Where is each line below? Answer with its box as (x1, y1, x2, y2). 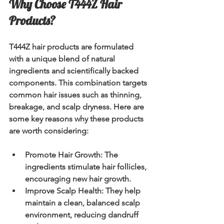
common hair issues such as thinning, (9, 90, 143, 100)
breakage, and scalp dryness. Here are (9, 102, 146, 112)
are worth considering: (9, 126, 88, 136)
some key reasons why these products (9, 114, 145, 124)
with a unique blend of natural (9, 54, 117, 64)
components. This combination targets (9, 78, 149, 88)
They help (103, 186, 142, 196)
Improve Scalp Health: (25, 186, 103, 196)
